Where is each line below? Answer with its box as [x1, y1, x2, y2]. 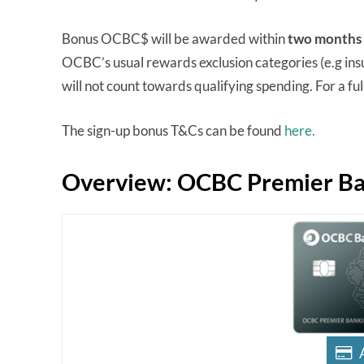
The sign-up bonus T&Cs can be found [62, 122, 284, 140]
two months [288, 30, 362, 48]
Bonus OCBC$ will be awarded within [62, 30, 288, 48]
